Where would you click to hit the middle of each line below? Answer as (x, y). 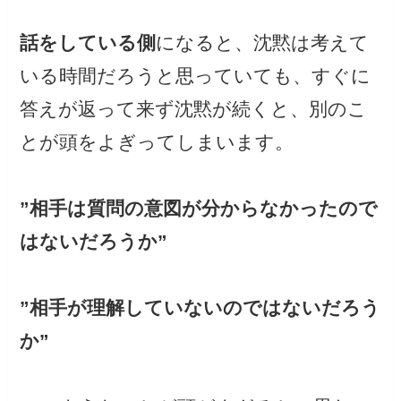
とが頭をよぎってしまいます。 (157, 141)
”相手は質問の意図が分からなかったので (199, 208)
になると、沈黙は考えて (263, 42)
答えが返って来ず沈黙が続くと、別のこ (194, 108)
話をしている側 (88, 42)
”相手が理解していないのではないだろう (200, 307)
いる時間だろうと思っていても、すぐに (196, 75)
